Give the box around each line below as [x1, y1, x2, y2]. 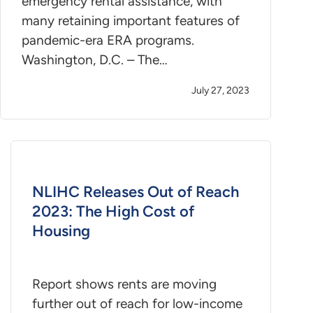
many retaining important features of [22, 12, 240, 29]
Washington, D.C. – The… [22, 51, 168, 68]
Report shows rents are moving [32, 276, 217, 293]
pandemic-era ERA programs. [22, 31, 194, 48]
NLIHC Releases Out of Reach [32, 182, 239, 201]
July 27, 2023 [191, 84, 250, 96]
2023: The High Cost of [32, 201, 194, 221]
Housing [32, 221, 90, 240]
